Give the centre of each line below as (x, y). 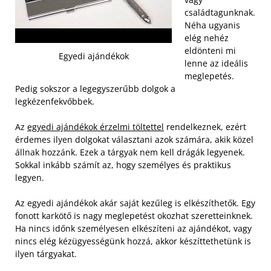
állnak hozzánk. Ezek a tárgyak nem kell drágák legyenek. (130, 152)
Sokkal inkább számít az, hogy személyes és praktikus (123, 165)
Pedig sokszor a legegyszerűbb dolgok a (95, 89)
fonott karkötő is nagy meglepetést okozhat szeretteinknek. (134, 216)
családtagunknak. (220, 12)
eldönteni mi (210, 51)
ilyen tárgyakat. (46, 254)
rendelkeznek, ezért (205, 127)
